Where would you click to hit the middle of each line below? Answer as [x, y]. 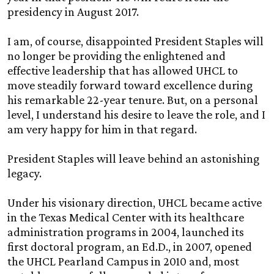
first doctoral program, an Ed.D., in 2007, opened [130, 247]
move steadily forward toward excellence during [130, 85]
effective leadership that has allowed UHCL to [123, 71]
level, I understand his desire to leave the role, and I [136, 115]
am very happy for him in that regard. [102, 129]
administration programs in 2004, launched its [126, 232]
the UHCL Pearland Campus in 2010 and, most [123, 261]
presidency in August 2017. [73, 12]
